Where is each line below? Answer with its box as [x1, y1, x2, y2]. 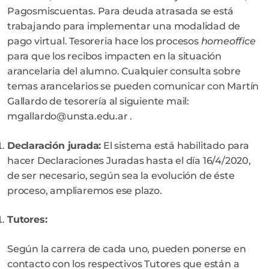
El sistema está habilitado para [101, 139, 249, 151]
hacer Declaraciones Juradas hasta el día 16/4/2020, [7, 154, 251, 166]
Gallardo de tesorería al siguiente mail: [7, 95, 189, 107]
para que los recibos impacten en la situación [7, 50, 222, 62]
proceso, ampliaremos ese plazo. [7, 184, 165, 196]
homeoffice [201, 35, 256, 47]
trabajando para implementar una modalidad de [7, 20, 241, 32]
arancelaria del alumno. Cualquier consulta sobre [7, 65, 241, 77]
